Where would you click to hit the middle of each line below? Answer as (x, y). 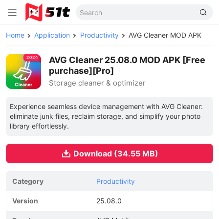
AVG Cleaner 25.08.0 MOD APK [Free (127, 60)
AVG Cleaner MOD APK (165, 35)
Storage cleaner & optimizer (97, 83)
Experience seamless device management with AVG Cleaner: (106, 106)
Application (52, 35)
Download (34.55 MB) (116, 153)
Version (25, 201)
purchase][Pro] (81, 71)
